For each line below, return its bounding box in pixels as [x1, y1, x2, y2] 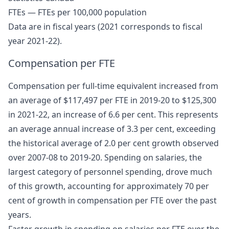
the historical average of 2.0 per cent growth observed [8, 138, 219, 149]
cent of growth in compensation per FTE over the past [8, 195, 217, 207]
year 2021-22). [8, 35, 62, 47]
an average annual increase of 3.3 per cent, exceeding [8, 123, 216, 135]
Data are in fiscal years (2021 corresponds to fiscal [8, 21, 202, 33]
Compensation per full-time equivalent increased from [8, 80, 218, 92]
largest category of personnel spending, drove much [8, 166, 212, 178]
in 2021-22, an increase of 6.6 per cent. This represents [8, 109, 218, 121]
